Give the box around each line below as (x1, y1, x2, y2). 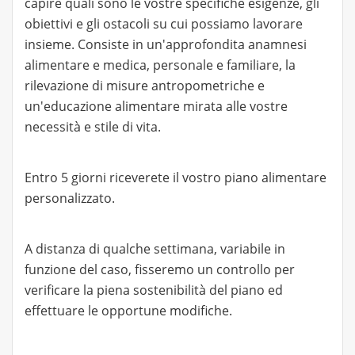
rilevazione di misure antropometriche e (25, 77, 265, 94)
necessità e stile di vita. (25, 118, 161, 136)
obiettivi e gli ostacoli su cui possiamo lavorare (25, 15, 303, 32)
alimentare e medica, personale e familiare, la (25, 56, 296, 74)
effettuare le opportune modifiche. (25, 302, 232, 319)
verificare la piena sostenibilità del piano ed (25, 281, 283, 299)
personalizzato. (25, 189, 115, 207)
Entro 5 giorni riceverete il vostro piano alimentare (25, 169, 326, 186)
